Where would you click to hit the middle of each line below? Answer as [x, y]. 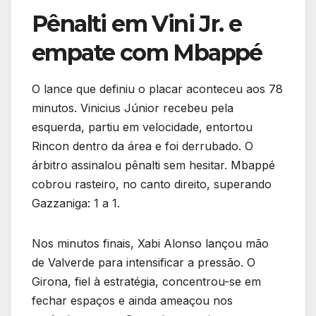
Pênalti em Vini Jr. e [137, 23]
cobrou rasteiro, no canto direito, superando [152, 184]
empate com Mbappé [147, 52]
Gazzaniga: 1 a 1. [76, 203]
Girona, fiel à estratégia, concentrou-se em [146, 281]
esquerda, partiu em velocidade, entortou [142, 127]
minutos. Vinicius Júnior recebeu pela [133, 108]
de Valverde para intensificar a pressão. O [144, 262]
